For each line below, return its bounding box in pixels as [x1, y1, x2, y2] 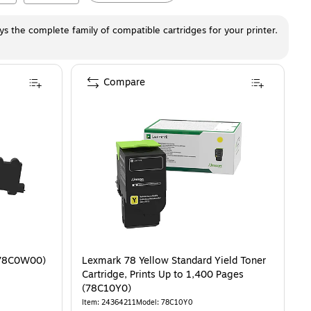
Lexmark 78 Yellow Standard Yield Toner [82, 253, 266, 268]
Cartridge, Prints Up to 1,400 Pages [82, 267, 244, 282]
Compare [103, 75, 145, 90]
